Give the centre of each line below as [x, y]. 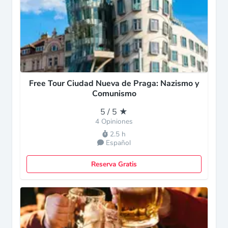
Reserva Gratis [114, 164]
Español [119, 143]
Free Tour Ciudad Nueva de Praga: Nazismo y [114, 83]
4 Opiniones [114, 121]
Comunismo [114, 94]
